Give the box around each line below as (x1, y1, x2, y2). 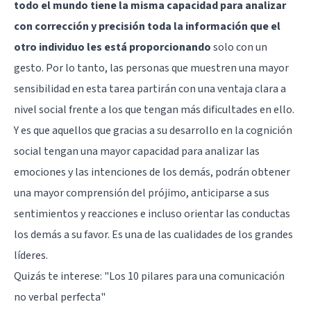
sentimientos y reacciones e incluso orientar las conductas (14, 205, 290, 221)
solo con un (211, 39, 267, 55)
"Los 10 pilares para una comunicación (104, 268, 285, 284)
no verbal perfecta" (14, 289, 106, 305)
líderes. (14, 247, 48, 263)
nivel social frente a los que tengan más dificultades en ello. (14, 101, 294, 117)
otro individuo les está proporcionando (14, 39, 211, 55)
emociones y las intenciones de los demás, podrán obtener (14, 164, 290, 180)
